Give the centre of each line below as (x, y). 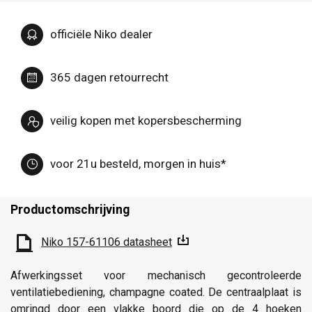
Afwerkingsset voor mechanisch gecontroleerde (156, 275)
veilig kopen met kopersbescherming (146, 121)
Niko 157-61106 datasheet (107, 242)
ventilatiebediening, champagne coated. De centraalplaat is (156, 292)
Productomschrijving (70, 209)
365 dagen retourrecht (109, 78)
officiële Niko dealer (101, 34)
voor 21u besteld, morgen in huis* (138, 164)
